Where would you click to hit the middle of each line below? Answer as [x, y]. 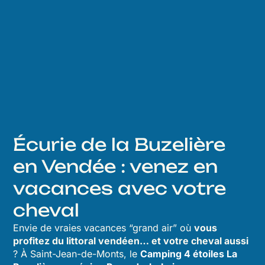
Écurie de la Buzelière [119, 144]
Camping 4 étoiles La [189, 254]
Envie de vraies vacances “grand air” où [104, 228]
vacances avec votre [120, 188]
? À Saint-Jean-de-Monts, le [77, 254]
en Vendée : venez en [116, 166]
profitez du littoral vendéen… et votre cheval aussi [131, 241]
